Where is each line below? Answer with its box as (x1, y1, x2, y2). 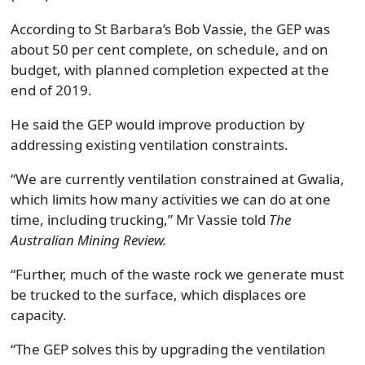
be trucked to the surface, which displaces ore (10, 285, 306, 304)
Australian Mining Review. (10, 231, 166, 249)
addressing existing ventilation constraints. (10, 135, 288, 154)
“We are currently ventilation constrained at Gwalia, (10, 169, 345, 188)
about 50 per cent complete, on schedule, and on (10, 40, 328, 59)
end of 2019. (10, 81, 92, 99)
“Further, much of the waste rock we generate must (10, 265, 344, 284)
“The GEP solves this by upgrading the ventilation (10, 340, 326, 358)
